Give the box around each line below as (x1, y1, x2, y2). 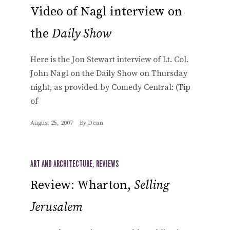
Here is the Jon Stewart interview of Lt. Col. (30, 54, 188, 65)
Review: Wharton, (30, 177, 134, 193)
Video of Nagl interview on (30, 4, 182, 20)
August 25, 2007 (30, 119, 73, 127)
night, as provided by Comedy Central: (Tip (30, 82, 190, 92)
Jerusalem (30, 199, 83, 215)
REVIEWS (96, 160, 119, 168)
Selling (134, 177, 169, 193)
